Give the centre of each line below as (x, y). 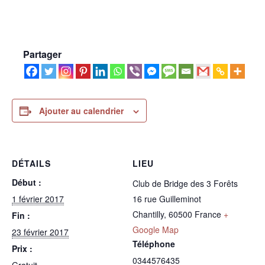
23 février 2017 (40, 232)
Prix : (22, 249)
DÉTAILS (31, 164)
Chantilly (148, 214)
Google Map (156, 230)
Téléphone (154, 244)
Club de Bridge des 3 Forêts (185, 184)
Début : (27, 182)
